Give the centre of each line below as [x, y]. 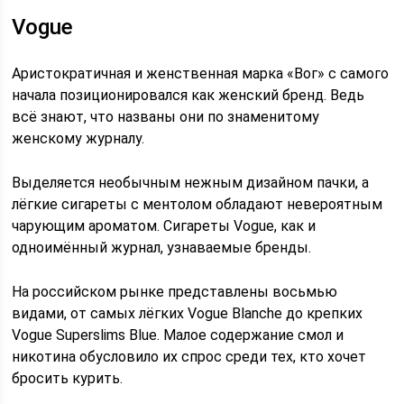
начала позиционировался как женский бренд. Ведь [188, 95]
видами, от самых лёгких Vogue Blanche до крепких [188, 313]
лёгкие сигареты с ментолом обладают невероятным [197, 204]
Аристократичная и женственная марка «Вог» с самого [201, 73]
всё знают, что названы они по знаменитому [166, 117]
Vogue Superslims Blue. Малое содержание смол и [178, 335]
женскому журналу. [78, 138]
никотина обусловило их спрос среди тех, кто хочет [189, 357]
